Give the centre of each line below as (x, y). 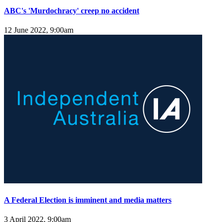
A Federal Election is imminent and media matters (88, 200)
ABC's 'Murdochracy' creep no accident (72, 10)
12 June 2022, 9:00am (39, 30)
